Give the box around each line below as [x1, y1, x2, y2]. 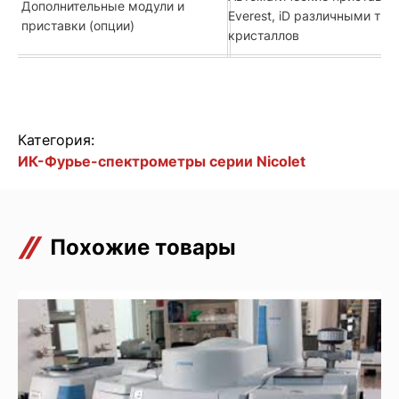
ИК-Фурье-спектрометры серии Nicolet [18, 151, 305, 170]
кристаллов [228, 27, 300, 43]
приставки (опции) [21, 17, 134, 33]
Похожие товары [50, 233, 236, 260]
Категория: [18, 130, 94, 149]
